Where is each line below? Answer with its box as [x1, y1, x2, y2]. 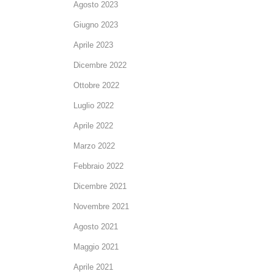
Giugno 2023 [73, 20, 118, 29]
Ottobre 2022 [73, 80, 119, 90]
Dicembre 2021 [73, 181, 127, 191]
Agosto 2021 [73, 221, 118, 231]
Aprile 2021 [73, 262, 113, 272]
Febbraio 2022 [73, 161, 124, 171]
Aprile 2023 [73, 40, 113, 50]
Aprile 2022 [73, 120, 113, 130]
